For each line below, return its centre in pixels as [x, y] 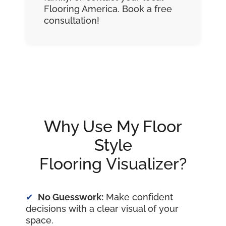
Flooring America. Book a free [108, 9]
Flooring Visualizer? [113, 164]
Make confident [138, 197]
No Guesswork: [71, 197]
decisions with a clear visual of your [102, 209]
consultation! [72, 21]
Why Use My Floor [113, 127]
